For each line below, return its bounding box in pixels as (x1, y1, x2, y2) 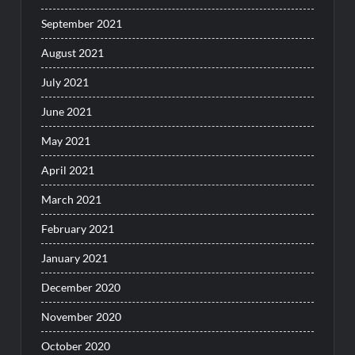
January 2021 (41, 251, 109, 265)
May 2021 (41, 134, 91, 148)
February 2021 (41, 222, 115, 236)
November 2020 (41, 310, 122, 324)
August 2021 (41, 46, 105, 60)
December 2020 (41, 281, 121, 295)
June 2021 (41, 105, 93, 119)
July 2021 (41, 75, 90, 90)
